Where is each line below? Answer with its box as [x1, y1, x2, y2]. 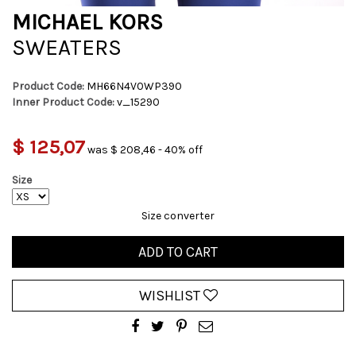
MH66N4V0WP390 [87, 79, 182, 93]
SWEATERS [12, 34, 122, 60]
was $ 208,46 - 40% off [87, 143, 203, 157]
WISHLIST [138, 287, 203, 304]
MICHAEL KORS [12, 9, 163, 35]
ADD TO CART [138, 243, 218, 261]
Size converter [141, 209, 215, 222]
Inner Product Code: [12, 95, 114, 109]
